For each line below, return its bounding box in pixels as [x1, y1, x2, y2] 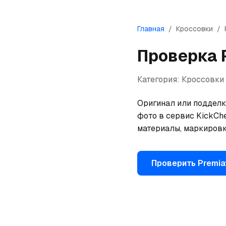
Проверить [151, 158, 198, 168]
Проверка [137, 45, 221, 66]
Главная [137, 24, 164, 33]
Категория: [137, 74, 182, 85]
